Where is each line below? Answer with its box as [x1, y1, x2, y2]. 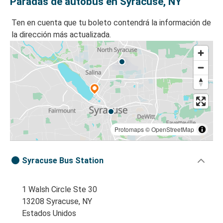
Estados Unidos [22, 209, 76, 219]
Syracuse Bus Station [22, 156, 104, 166]
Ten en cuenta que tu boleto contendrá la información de [11, 18, 211, 28]
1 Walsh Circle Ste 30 [22, 185, 97, 195]
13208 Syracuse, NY [22, 197, 92, 207]
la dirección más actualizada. [11, 30, 111, 40]
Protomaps [114, 125, 144, 134]
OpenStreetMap [151, 125, 194, 134]
